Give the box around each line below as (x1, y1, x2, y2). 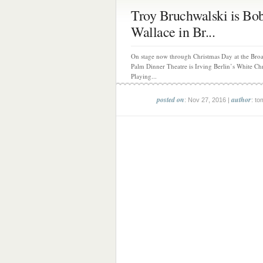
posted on (157, 95, 184, 104)
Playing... (131, 72, 157, 80)
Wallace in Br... (131, 22, 215, 41)
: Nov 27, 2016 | (184, 96, 231, 103)
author (231, 95, 251, 104)
